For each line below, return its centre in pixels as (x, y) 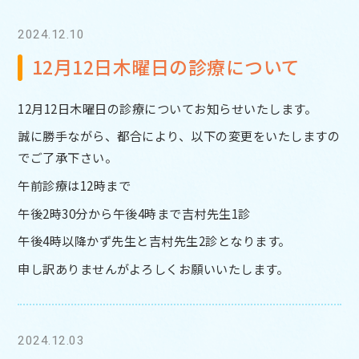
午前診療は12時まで (75, 185)
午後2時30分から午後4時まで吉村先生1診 (134, 213)
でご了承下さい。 (68, 157)
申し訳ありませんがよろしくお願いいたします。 (153, 268)
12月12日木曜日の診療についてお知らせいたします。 (167, 108)
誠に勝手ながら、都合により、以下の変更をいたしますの (179, 136)
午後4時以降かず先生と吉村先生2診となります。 (154, 241)
